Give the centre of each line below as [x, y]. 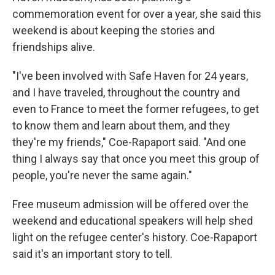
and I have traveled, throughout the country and [126, 93]
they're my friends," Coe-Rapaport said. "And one [129, 142]
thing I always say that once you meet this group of [136, 159]
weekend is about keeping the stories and [114, 31]
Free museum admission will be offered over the [130, 204]
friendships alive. [54, 47]
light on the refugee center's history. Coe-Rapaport [135, 238]
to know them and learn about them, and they [121, 126]
